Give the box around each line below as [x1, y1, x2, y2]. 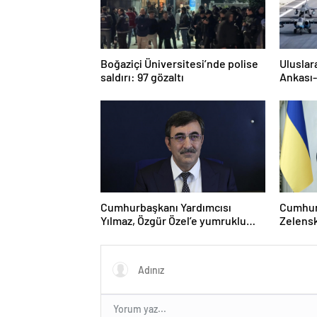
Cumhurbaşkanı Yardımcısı [100, 200, 231, 214]
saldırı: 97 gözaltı [100, 70, 184, 84]
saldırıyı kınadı [100, 227, 171, 241]
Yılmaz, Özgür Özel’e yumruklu [100, 214, 246, 228]
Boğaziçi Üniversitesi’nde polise [100, 57, 258, 71]
